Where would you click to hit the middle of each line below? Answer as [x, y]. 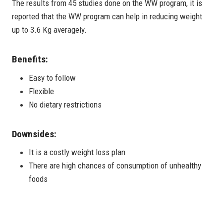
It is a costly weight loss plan [77, 152]
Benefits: [30, 59]
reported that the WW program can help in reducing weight [107, 17]
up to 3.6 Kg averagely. [49, 30]
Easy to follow [52, 78]
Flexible [41, 91]
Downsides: [34, 134]
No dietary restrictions [65, 104]
